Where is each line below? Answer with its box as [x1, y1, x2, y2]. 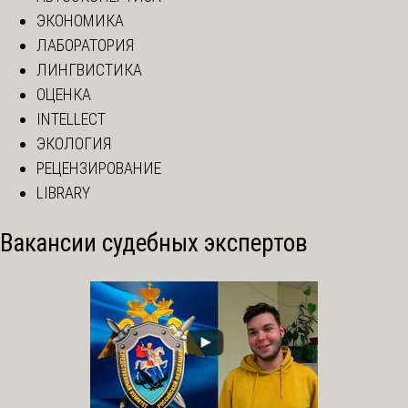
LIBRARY [36, 182, 90, 202]
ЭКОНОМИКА [36, 10, 124, 30]
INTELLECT [36, 108, 106, 128]
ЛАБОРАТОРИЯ [36, 35, 134, 55]
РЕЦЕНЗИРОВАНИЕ [36, 158, 161, 178]
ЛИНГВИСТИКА [36, 59, 142, 79]
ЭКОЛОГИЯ [36, 133, 111, 153]
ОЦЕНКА [36, 84, 91, 104]
